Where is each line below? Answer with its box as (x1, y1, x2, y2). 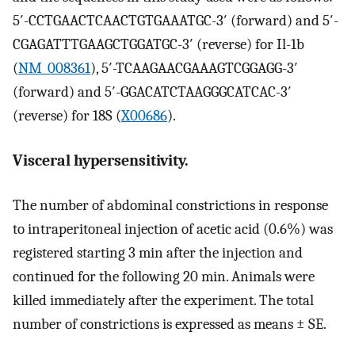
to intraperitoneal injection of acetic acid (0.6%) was (13, 220, 333, 239)
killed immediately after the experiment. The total (13, 292, 314, 310)
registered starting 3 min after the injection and (13, 244, 303, 262)
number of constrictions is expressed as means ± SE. (13, 315, 326, 334)
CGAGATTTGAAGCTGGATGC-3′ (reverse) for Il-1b (13, 36, 304, 54)
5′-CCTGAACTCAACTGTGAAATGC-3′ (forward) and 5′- (13, 12, 338, 30)
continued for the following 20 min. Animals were (13, 268, 315, 286)
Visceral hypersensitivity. (13, 151, 189, 170)
